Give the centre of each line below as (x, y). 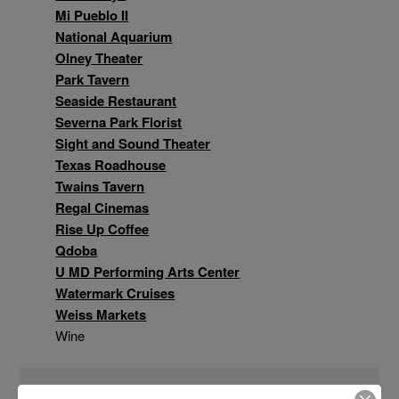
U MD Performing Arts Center (148, 272)
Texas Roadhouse (111, 165)
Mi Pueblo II (92, 15)
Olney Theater (99, 58)
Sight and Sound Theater (133, 143)
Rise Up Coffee (102, 229)
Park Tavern (93, 79)
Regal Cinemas (102, 208)
